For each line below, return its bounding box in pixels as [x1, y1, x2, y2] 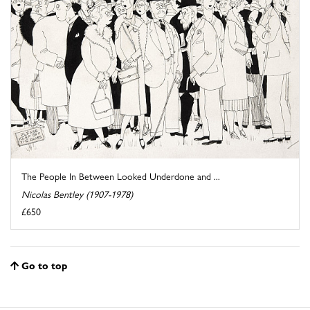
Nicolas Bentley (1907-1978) [21, 186, 133, 201]
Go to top [21, 257, 67, 272]
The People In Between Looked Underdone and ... [21, 168, 220, 183]
